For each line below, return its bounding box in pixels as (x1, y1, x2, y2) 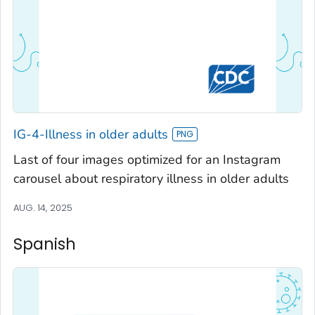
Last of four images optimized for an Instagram (13, 150, 281, 168)
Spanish (13, 232, 76, 255)
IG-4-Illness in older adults (13, 125, 168, 143)
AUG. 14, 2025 (13, 200, 72, 214)
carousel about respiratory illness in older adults (13, 169, 289, 187)
